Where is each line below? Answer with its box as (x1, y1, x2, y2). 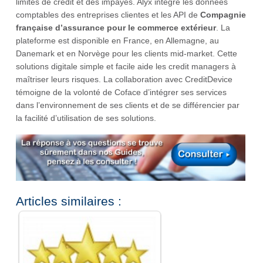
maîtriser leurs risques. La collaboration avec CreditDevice (16, 74, 232, 84)
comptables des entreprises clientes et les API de (16, 9, 200, 19)
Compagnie (200, 9, 246, 19)
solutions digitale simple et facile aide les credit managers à (16, 61, 236, 71)
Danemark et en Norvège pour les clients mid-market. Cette (16, 48, 237, 58)
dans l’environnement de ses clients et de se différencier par (16, 100, 240, 110)
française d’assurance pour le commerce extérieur (16, 22, 216, 32)
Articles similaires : (16, 194, 122, 208)
